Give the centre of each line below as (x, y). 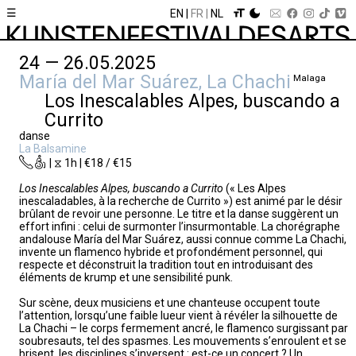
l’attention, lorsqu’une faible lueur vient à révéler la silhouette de (178, 316)
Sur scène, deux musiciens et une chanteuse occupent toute (170, 303)
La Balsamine (53, 148)
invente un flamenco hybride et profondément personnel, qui (171, 252)
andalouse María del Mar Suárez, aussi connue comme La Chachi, (183, 240)
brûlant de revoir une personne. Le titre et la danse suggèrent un (179, 214)
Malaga (308, 78)
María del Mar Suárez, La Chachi (155, 81)
